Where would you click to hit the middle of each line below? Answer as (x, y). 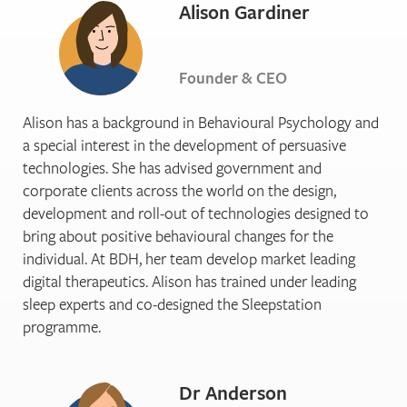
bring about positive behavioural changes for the (178, 235)
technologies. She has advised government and (172, 167)
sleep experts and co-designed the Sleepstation (172, 303)
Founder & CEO (233, 78)
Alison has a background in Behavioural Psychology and (201, 122)
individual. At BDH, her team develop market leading (189, 258)
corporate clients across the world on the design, (179, 190)
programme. (62, 326)
